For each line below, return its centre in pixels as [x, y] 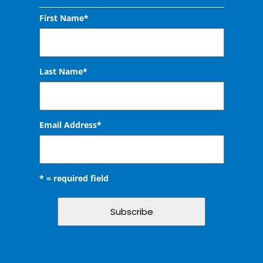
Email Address [68, 124]
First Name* [64, 18]
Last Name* [63, 71]
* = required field [74, 178]
